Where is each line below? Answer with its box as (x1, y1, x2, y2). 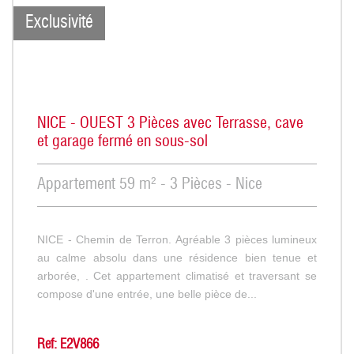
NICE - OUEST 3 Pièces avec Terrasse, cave (37, 115, 303, 132)
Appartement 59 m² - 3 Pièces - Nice (37, 176, 262, 193)
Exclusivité (25, 13, 93, 32)
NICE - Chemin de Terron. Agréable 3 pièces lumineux (37, 232, 317, 246)
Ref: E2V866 (37, 337, 99, 352)
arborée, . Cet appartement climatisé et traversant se (37, 269, 317, 282)
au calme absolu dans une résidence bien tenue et (37, 250, 317, 264)
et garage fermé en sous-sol (37, 134, 208, 150)
